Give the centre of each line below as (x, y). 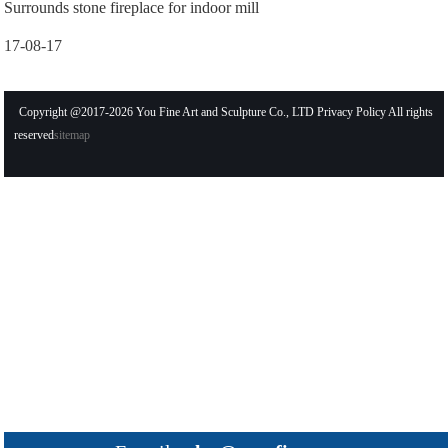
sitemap (72, 134)
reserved (34, 134)
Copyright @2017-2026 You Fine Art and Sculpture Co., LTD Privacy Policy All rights (225, 111)
